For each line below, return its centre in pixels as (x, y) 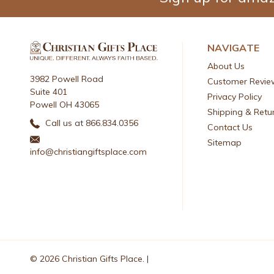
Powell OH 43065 (65, 104)
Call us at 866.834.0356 (91, 123)
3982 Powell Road (67, 79)
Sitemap (225, 142)
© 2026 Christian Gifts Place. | (89, 258)
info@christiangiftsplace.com (88, 151)
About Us (226, 66)
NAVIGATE (234, 47)
